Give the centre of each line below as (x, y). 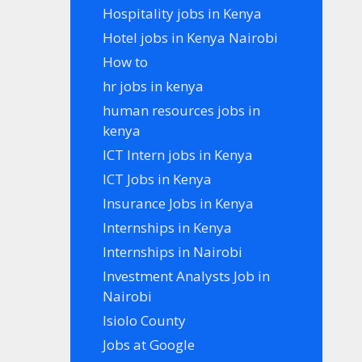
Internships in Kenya (168, 227)
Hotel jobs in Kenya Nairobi (191, 37)
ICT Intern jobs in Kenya (178, 154)
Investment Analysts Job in (187, 276)
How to (126, 61)
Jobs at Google (149, 344)
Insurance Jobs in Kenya (179, 203)
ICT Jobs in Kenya (158, 179)
